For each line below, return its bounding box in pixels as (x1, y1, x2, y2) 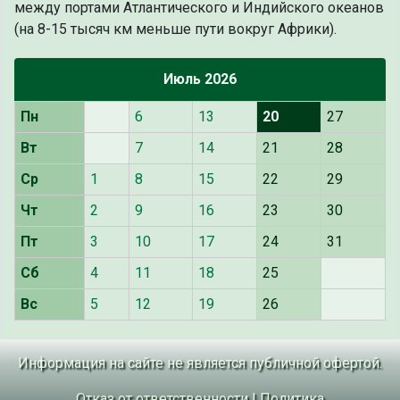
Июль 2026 (163, 71, 237, 88)
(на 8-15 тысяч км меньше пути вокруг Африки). (14, 21, 337, 38)
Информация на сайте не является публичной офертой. (18, 354, 382, 372)
